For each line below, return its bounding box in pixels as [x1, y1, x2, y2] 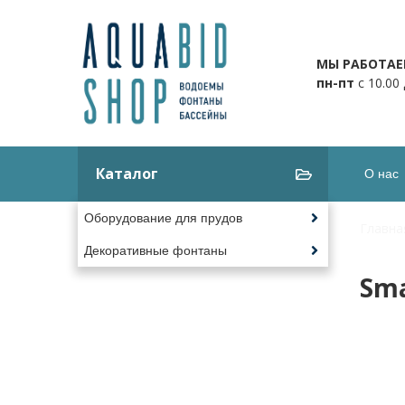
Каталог [95, 164, 158, 184]
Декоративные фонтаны [83, 242, 227, 258]
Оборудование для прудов [83, 211, 242, 226]
